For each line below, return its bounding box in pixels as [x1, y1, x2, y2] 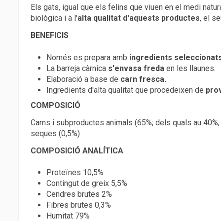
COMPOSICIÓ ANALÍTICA [31, 146, 123, 155]
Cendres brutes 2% [46, 189, 112, 199]
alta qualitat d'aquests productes [77, 13, 200, 23]
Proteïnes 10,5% [46, 168, 104, 178]
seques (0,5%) [31, 129, 80, 139]
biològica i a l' [31, 13, 77, 23]
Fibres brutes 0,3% [46, 200, 111, 210]
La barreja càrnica [46, 63, 108, 73]
